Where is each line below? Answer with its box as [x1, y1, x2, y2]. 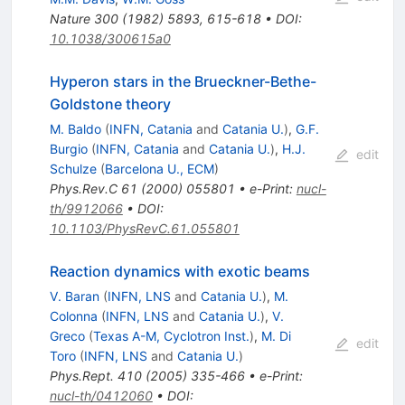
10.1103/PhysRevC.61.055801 [49, 221, 240, 237]
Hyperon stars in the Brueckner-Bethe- [49, 72, 316, 91]
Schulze [49, 161, 97, 177]
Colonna [49, 308, 98, 325]
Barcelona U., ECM [104, 161, 214, 177]
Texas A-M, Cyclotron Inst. [92, 328, 250, 344]
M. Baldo [49, 121, 101, 137]
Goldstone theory [49, 95, 171, 114]
